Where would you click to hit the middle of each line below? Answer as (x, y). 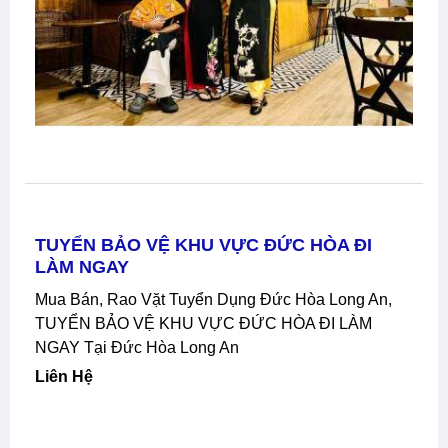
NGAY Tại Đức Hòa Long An (137, 347)
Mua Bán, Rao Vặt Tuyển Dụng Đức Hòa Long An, (41, 299)
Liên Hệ (69, 376)
